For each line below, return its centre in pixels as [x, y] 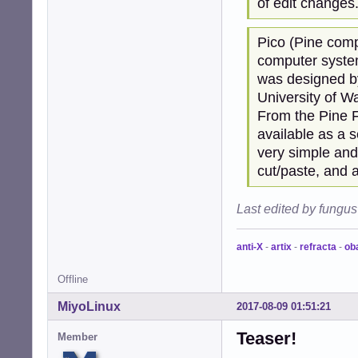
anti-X [250, 247]
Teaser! [267, 339]
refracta [318, 247]
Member [78, 337]
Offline [73, 280]
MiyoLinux [89, 307]
